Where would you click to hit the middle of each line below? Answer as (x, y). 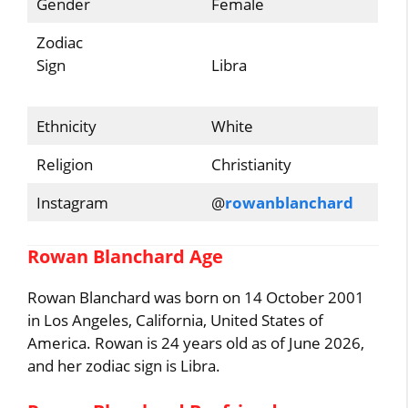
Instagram (72, 202)
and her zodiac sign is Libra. (124, 366)
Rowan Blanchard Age (126, 256)
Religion (64, 164)
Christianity (251, 164)
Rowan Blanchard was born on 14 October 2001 (196, 297)
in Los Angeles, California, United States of (176, 320)
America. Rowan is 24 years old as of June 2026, (196, 343)
